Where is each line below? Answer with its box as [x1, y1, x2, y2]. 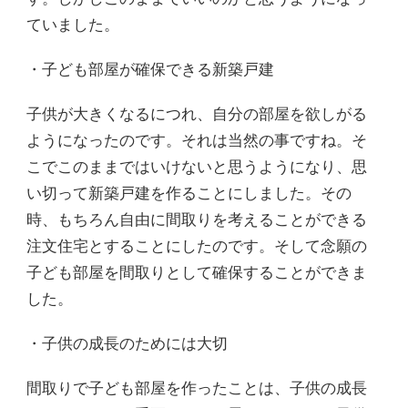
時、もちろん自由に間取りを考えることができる [26, 209, 367, 230]
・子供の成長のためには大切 [26, 332, 228, 354]
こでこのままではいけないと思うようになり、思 [26, 156, 367, 178]
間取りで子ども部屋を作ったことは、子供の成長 [26, 377, 367, 399]
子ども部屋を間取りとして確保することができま [26, 261, 367, 283]
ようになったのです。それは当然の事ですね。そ [26, 129, 367, 151]
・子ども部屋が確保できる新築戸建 [26, 58, 274, 80]
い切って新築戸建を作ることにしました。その [26, 182, 352, 204]
